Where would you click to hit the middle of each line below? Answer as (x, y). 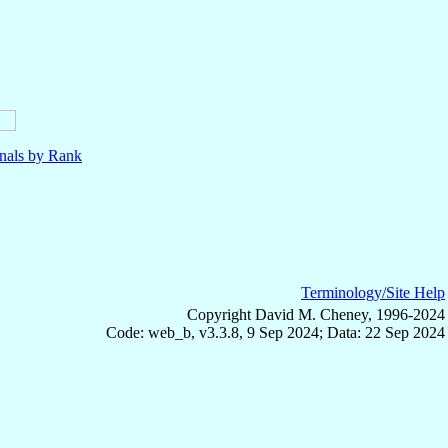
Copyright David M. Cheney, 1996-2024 (316, 314)
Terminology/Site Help (373, 292)
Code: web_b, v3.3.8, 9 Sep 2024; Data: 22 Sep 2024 (275, 332)
